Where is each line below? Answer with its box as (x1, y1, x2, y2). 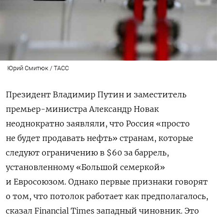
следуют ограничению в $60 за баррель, (6, 147, 169, 157)
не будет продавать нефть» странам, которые (6, 133, 193, 143)
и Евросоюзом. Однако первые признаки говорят (6, 176, 208, 186)
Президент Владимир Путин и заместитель (6, 89, 186, 99)
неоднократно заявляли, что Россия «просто (6, 118, 190, 128)
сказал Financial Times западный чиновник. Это (6, 205, 199, 216)
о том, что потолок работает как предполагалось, (6, 191, 208, 201)
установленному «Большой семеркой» (6, 162, 165, 172)
